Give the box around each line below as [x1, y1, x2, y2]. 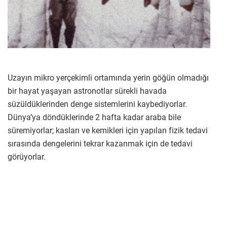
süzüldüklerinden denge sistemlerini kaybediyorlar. [8, 99, 187, 109]
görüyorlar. [8, 152, 46, 162]
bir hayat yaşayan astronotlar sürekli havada [8, 86, 167, 96]
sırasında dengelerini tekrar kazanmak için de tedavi [8, 139, 193, 149]
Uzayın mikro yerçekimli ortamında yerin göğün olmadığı [8, 73, 209, 83]
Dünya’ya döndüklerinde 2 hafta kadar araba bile [8, 112, 181, 123]
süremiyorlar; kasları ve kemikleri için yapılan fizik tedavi [8, 126, 208, 136]
